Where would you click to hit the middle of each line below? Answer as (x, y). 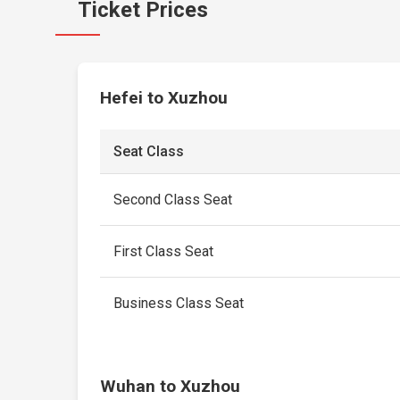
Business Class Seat (179, 303)
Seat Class (149, 151)
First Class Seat (164, 251)
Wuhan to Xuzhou (171, 386)
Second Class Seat (173, 200)
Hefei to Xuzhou (164, 98)
